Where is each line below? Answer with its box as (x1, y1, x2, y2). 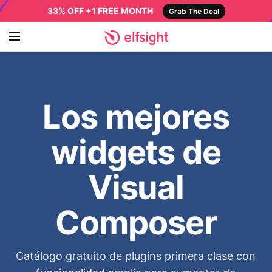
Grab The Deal (168, 7, 219, 16)
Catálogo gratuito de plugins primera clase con (16, 250, 256, 262)
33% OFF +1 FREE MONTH (47, 5, 153, 16)
